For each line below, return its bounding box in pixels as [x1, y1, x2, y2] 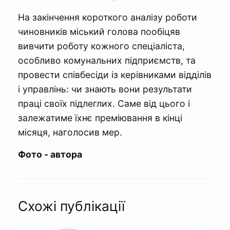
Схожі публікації [18, 198, 125, 214]
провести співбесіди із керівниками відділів [18, 69, 212, 80]
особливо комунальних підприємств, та [18, 55, 196, 66]
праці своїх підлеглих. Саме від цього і [18, 98, 190, 109]
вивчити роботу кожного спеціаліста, [18, 41, 185, 51]
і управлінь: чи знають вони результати [18, 84, 192, 94]
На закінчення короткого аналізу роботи [18, 12, 197, 23]
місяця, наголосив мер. [18, 127, 122, 138]
